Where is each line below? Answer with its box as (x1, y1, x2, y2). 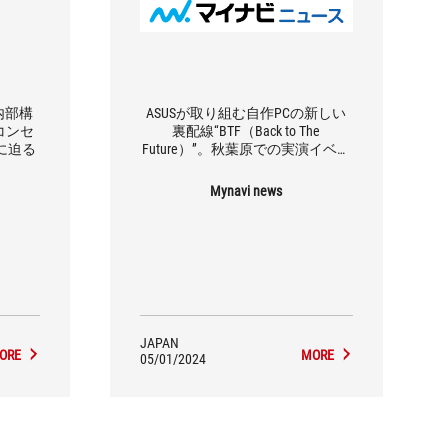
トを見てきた (204, 158, 289, 175)
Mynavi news (210, 182, 283, 199)
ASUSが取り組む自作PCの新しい (146, 104, 347, 121)
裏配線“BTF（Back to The (172, 122, 321, 139)
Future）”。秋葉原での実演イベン (141, 140, 351, 157)
